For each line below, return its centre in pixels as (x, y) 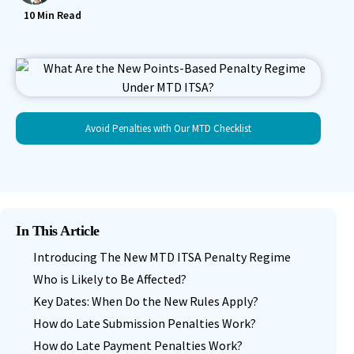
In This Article (58, 231)
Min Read (58, 15)
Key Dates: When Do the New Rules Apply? (146, 301)
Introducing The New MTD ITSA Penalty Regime (162, 257)
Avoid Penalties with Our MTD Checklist (168, 128)
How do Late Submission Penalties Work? (145, 323)
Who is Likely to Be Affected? (110, 279)
